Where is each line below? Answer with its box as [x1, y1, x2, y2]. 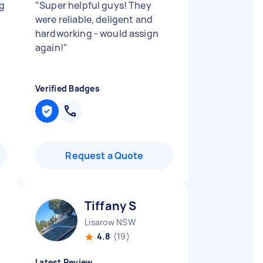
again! [35, 41, 63, 54]
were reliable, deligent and [35, 13, 153, 26]
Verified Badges [35, 83, 100, 94]
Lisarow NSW [85, 217, 136, 228]
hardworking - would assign [35, 27, 159, 40]
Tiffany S [85, 198, 137, 214]
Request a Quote [65, 149, 144, 162]
